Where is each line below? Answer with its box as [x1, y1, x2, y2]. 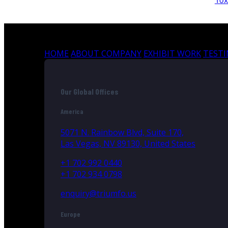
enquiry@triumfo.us [61, 187, 136, 199]
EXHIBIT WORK [144, 48, 201, 60]
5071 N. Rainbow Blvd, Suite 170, [61, 126, 184, 138]
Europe [61, 210, 80, 219]
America [61, 107, 83, 116]
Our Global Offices [61, 86, 119, 96]
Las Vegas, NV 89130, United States [61, 137, 195, 149]
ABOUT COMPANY [71, 48, 141, 60]
